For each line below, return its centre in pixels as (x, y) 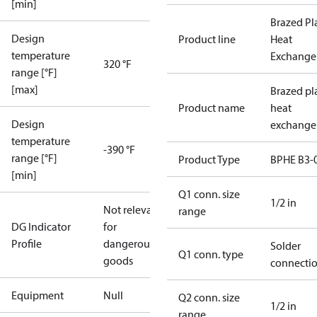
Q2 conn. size (209, 297)
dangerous (129, 243)
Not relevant (133, 209)
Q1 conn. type (211, 254)
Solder (286, 246)
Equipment (38, 295)
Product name (212, 108)
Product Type (209, 159)
